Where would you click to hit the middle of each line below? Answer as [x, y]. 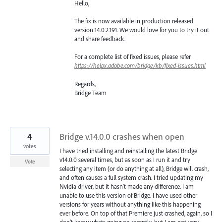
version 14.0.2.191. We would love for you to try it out [142, 30]
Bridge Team [90, 92]
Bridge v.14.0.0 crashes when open [122, 136]
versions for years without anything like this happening [130, 204]
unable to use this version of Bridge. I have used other [128, 195]
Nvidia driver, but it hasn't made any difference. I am [127, 186]
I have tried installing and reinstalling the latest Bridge [128, 150]
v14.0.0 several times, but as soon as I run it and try [125, 159]
